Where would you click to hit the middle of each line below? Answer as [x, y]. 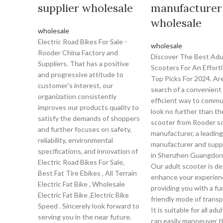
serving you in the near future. [85, 217]
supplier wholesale [85, 8]
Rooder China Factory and [78, 53]
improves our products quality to [88, 107]
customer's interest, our [75, 85]
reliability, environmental [75, 140]
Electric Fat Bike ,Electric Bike [83, 195]
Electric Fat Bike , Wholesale [81, 184]
